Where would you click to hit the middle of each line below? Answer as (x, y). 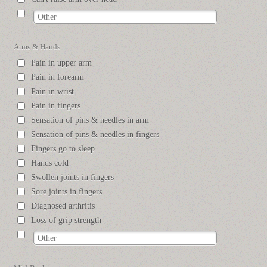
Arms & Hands (37, 47)
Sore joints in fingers (67, 192)
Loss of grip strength (66, 221)
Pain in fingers (56, 106)
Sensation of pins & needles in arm (90, 120)
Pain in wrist (53, 92)
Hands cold (50, 163)
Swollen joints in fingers (73, 178)
